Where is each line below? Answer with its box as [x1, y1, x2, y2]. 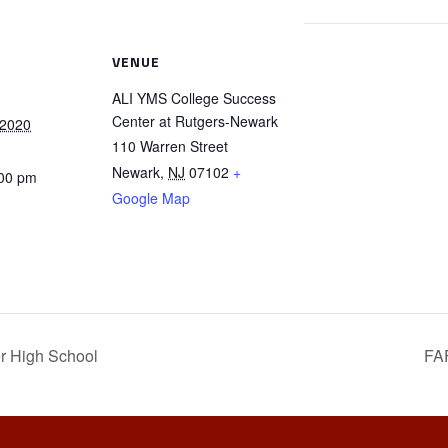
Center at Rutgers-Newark [112, 111, 278, 132]
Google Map [112, 188, 190, 209]
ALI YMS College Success [112, 88, 276, 109]
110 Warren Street [112, 136, 228, 157]
